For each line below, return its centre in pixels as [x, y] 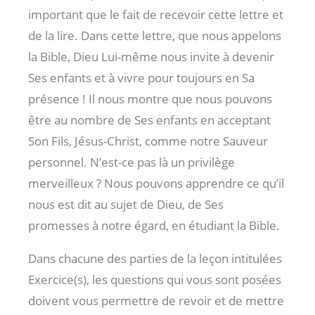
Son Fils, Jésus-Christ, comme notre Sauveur [148, 141]
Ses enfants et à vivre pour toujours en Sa [141, 77]
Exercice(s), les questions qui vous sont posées [155, 279]
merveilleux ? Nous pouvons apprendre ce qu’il [156, 183]
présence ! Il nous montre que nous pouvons [150, 98]
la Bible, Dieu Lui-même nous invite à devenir [151, 56]
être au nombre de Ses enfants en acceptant [149, 120]
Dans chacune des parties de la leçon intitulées [155, 258]
